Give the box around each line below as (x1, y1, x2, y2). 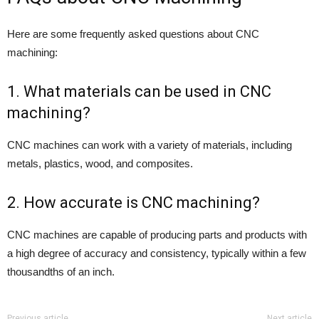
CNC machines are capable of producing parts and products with (7, 229, 307, 241)
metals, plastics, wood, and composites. (7, 157, 193, 170)
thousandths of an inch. (7, 266, 115, 278)
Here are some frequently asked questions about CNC (7, 28, 259, 41)
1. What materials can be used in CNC (7, 83, 271, 101)
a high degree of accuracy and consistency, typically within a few (7, 247, 306, 260)
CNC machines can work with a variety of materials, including (7, 139, 292, 152)
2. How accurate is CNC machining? (7, 194, 260, 212)
